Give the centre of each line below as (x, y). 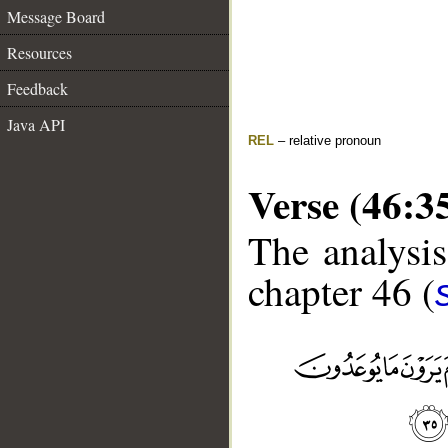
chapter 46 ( (341, 291)
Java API (36, 124)
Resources (39, 52)
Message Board (56, 16)
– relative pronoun (327, 140)
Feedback (37, 88)
